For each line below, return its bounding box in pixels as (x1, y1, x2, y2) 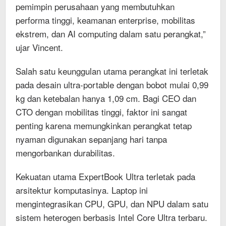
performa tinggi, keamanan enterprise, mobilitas (16, 13, 195, 26)
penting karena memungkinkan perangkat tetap (16, 119, 192, 132)
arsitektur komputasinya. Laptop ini (16, 183, 148, 196)
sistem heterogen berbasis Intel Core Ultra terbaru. (16, 210, 207, 223)
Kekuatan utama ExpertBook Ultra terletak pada (16, 169, 195, 183)
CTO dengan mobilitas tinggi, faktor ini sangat (16, 105, 187, 118)
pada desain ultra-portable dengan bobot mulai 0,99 (16, 78, 208, 91)
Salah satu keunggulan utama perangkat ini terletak (16, 64, 208, 77)
